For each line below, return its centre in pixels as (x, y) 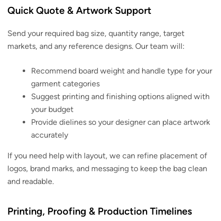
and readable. (31, 181)
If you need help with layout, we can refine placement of (107, 155)
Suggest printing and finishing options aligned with (120, 96)
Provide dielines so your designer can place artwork (121, 122)
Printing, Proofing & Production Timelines (100, 211)
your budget (52, 109)
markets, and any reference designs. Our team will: (96, 46)
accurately (50, 135)
